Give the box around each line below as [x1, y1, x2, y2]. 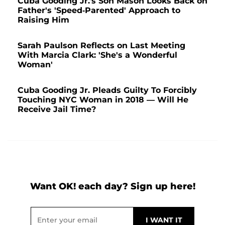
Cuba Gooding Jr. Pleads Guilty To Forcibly [18, 85, 197, 95]
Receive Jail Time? [18, 104, 96, 114]
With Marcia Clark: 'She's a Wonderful [18, 50, 177, 60]
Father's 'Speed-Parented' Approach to [18, 5, 180, 15]
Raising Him [18, 15, 69, 25]
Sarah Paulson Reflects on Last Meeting [18, 40, 185, 50]
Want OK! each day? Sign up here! [30, 180, 195, 192]
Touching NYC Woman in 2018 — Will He [18, 94, 188, 104]
